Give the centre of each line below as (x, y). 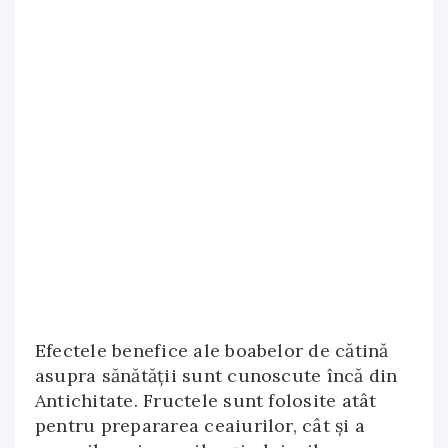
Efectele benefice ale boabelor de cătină (212, 350)
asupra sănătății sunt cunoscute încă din (216, 375)
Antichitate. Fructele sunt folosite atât (206, 400)
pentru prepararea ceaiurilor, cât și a (200, 425)
